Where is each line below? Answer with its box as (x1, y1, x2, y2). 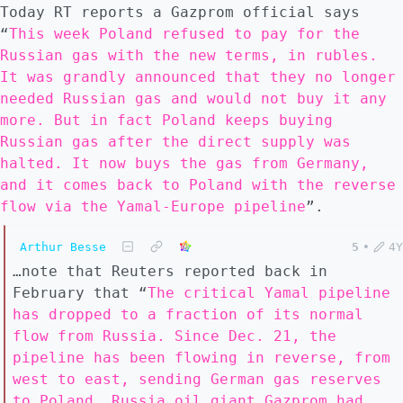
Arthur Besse (20, 240, 106, 254)
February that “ (13, 284, 148, 301)
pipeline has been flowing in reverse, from (13, 349, 390, 366)
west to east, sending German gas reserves (13, 371, 381, 388)
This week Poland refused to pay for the (9, 25, 360, 42)
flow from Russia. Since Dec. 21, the (13, 327, 336, 345)
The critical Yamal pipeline (148, 284, 390, 301)
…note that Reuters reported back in (13, 263, 327, 280)
